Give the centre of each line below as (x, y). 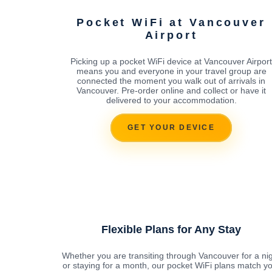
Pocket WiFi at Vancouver (171, 22)
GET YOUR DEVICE (171, 128)
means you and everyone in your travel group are (171, 71)
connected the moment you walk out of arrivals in (171, 80)
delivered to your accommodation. (171, 100)
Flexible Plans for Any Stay (171, 229)
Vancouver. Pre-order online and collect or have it (171, 90)
